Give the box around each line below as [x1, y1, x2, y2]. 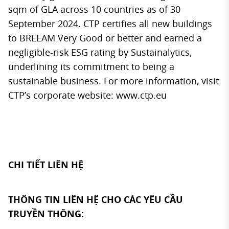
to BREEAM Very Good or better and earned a [8, 32, 202, 44]
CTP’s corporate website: [8, 89, 116, 101]
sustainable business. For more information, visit [8, 75, 219, 87]
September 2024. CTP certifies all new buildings [8, 17, 212, 30]
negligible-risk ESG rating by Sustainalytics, [8, 46, 192, 58]
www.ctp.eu [116, 89, 167, 101]
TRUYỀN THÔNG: [8, 208, 84, 220]
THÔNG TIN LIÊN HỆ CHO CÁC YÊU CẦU [8, 193, 183, 205]
